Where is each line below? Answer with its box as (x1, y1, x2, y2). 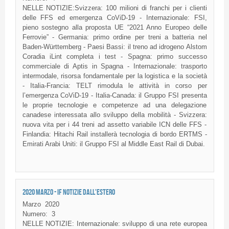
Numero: (22, 210, 48, 218)
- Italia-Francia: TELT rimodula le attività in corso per (22, 82, 207, 90)
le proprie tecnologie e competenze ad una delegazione (22, 101, 207, 109)
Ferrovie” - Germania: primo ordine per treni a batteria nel (22, 33, 207, 41)
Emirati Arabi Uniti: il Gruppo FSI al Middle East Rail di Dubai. (22, 140, 205, 148)
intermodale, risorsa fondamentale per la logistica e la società (22, 72, 207, 80)
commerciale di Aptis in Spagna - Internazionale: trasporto (22, 62, 207, 71)
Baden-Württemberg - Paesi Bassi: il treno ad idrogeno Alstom (22, 43, 207, 51)
